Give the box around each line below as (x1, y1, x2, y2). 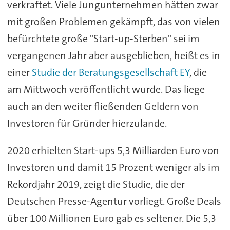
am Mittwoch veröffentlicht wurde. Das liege (7, 82, 205, 96)
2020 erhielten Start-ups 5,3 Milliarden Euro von (7, 143, 219, 157)
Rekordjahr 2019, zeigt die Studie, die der (7, 177, 185, 191)
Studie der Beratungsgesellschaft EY (31, 65, 189, 79)
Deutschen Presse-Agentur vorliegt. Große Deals (7, 194, 221, 208)
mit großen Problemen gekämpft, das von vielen (7, 14, 220, 28)
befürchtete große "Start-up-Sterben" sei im (7, 31, 200, 45)
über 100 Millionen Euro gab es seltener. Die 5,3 (7, 211, 216, 225)
